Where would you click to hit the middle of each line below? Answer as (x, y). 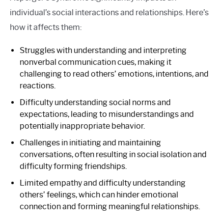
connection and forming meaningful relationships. (110, 206)
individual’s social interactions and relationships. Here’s (109, 12)
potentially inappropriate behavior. (82, 126)
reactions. (38, 85)
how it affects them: (46, 27)
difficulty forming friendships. (73, 166)
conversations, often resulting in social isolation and (113, 154)
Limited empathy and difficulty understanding (103, 183)
